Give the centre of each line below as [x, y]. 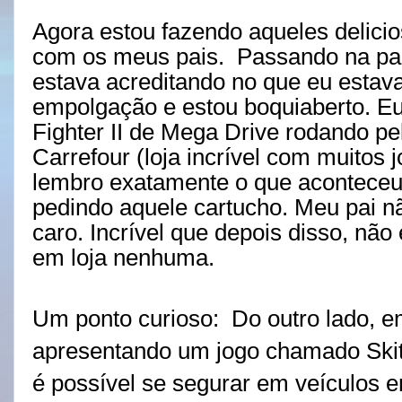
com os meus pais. [128, 57]
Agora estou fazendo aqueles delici [210, 32]
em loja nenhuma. [123, 258]
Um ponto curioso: [126, 319]
